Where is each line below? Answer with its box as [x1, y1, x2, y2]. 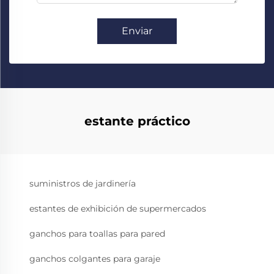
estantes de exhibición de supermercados [29, 203, 206, 214]
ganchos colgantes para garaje [29, 253, 160, 264]
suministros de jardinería [29, 178, 136, 189]
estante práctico [84, 114, 190, 128]
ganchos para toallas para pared [29, 228, 165, 239]
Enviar [122, 25, 152, 37]
